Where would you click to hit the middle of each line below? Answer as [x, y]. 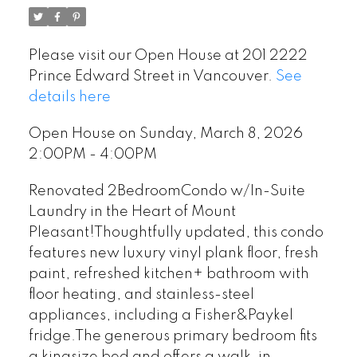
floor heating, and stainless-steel [141, 294]
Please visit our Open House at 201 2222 [168, 56]
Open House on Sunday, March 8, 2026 [165, 133]
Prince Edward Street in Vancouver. [152, 77]
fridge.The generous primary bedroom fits [173, 336]
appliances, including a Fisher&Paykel [161, 315]
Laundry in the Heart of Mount [132, 212]
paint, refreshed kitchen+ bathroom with [169, 274]
